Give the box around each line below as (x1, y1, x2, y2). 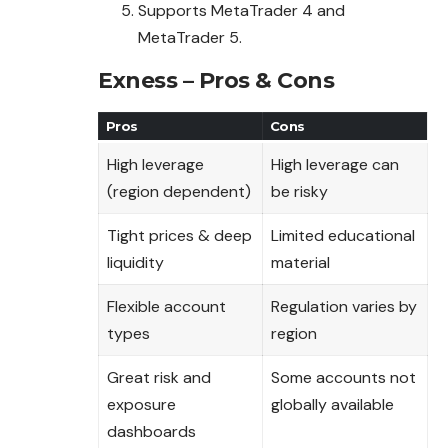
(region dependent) (107, 180, 251, 202)
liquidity (107, 251, 164, 273)
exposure (107, 393, 176, 415)
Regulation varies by (271, 295, 417, 317)
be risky (271, 180, 328, 202)
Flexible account (107, 295, 226, 317)
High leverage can (271, 153, 399, 175)
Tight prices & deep (107, 224, 252, 246)
